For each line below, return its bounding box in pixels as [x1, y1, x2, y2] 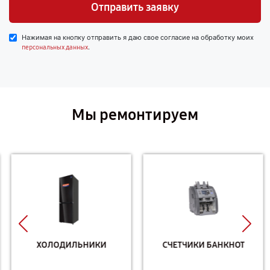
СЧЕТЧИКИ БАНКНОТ [160, 239, 242, 250]
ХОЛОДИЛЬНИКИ [34, 239, 104, 250]
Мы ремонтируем [72, 105, 198, 124]
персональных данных [22, 43, 88, 51]
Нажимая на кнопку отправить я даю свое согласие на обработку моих [22, 33, 254, 42]
